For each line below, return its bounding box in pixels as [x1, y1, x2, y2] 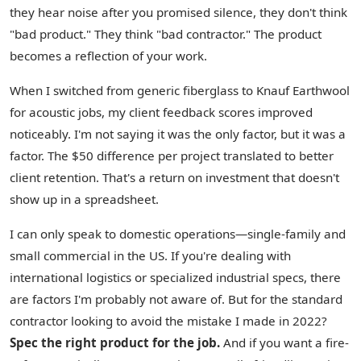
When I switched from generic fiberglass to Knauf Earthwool [10, 82, 350, 98]
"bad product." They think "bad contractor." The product [10, 26, 322, 42]
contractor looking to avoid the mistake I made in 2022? [10, 313, 327, 329]
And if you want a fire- [220, 334, 349, 351]
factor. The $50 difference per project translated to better [10, 147, 334, 164]
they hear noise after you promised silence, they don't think [10, 4, 347, 20]
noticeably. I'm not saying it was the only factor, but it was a [10, 126, 346, 142]
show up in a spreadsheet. [10, 191, 159, 207]
